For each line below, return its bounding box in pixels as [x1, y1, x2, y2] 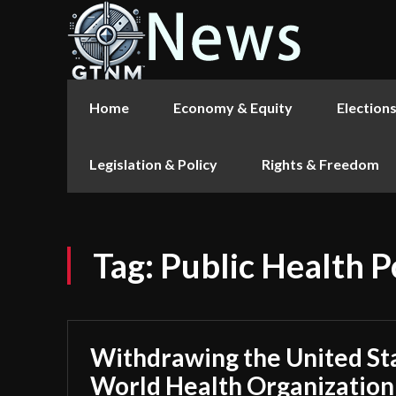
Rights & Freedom [262, 156, 379, 172]
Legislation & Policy [89, 156, 217, 172]
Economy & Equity [173, 99, 293, 116]
